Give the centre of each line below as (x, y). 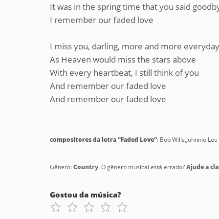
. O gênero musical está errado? (142, 167)
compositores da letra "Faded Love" (103, 140)
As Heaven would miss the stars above (123, 59)
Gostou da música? (86, 195)
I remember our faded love (102, 20)
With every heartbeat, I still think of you (124, 73)
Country (86, 167)
